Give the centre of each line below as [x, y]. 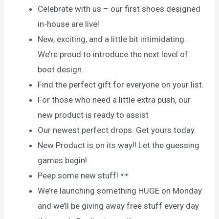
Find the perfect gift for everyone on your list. [121, 84]
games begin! [63, 160]
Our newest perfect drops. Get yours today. [117, 130]
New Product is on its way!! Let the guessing [119, 145]
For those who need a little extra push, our [114, 99]
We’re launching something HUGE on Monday [120, 190]
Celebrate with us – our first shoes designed [119, 9]
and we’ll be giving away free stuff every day [119, 206]
